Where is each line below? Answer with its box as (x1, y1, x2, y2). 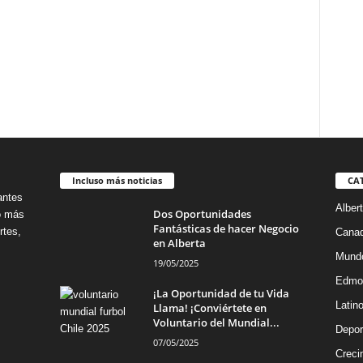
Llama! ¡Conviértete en (152, 300, 267, 315)
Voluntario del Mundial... (152, 314, 280, 330)
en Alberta (152, 235, 206, 250)
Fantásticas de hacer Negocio (152, 220, 299, 236)
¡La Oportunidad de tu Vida (152, 285, 289, 301)
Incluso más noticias (71, 173, 162, 186)
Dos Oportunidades (152, 206, 251, 221)
